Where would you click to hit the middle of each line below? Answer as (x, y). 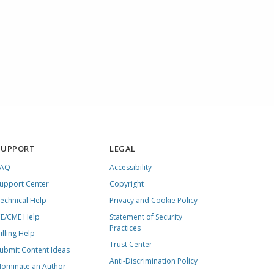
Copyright (127, 184)
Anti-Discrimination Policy (154, 261)
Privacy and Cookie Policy (154, 200)
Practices (125, 228)
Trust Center (131, 244)
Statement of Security (146, 217)
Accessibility (131, 167)
